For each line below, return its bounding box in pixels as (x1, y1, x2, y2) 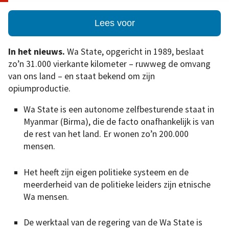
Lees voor (94, 18, 135, 29)
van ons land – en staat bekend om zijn (8, 70, 155, 82)
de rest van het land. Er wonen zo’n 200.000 (24, 128, 189, 140)
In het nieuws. (8, 45, 65, 57)
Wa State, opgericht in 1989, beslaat (65, 45, 204, 57)
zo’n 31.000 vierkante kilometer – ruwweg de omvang (8, 58, 211, 70)
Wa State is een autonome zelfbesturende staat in (24, 104, 214, 116)
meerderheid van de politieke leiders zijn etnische (24, 178, 211, 190)
